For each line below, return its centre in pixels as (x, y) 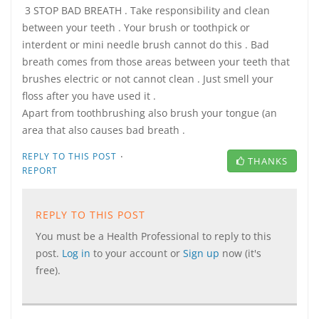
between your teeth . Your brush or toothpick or (136, 27)
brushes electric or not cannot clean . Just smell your (148, 79)
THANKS (268, 161)
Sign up (203, 253)
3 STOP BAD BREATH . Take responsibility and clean (146, 10)
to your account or (138, 253)
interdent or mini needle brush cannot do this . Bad (146, 45)
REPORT (40, 171)
